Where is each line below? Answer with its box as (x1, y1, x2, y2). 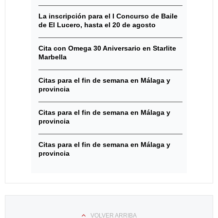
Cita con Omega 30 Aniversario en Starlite (38, 44, 176, 52)
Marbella (38, 53, 67, 61)
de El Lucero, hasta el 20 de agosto (38, 21, 156, 29)
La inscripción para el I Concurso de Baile (38, 12, 178, 20)
